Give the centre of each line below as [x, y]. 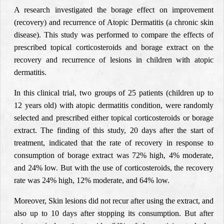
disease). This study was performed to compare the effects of [114, 35]
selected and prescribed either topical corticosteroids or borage [114, 118]
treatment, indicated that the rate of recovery [90, 143]
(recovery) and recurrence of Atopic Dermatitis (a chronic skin [114, 22]
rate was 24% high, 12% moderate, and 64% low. [92, 180]
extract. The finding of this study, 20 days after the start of [114, 130]
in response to [190, 143]
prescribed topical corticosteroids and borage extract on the [114, 47]
